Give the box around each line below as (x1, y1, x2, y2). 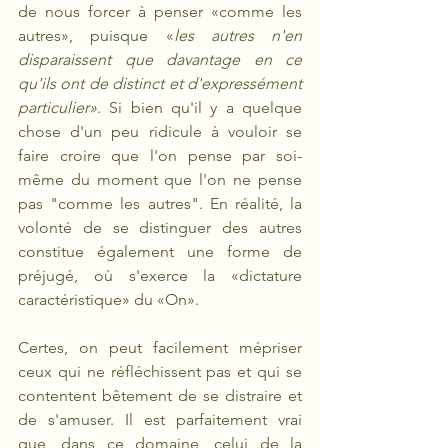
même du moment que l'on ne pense (18, 170, 302, 189)
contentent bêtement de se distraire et (18, 386, 302, 405)
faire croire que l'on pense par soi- (18, 146, 302, 165)
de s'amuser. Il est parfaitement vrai (18, 410, 302, 429)
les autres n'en (173, 26, 302, 45)
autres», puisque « (18, 26, 174, 45)
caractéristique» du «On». (18, 290, 203, 309)
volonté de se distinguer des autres (18, 218, 302, 237)
